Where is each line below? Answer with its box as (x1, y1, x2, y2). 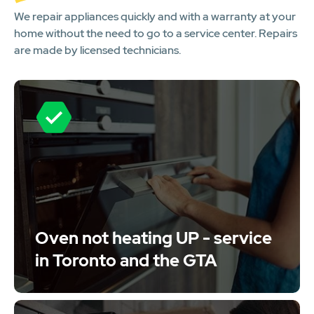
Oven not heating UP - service (35, 226, 272, 249)
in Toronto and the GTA (35, 249, 217, 271)
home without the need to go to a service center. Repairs (14, 26, 297, 41)
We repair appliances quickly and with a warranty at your (14, 9, 296, 25)
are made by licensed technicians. (14, 43, 181, 58)
